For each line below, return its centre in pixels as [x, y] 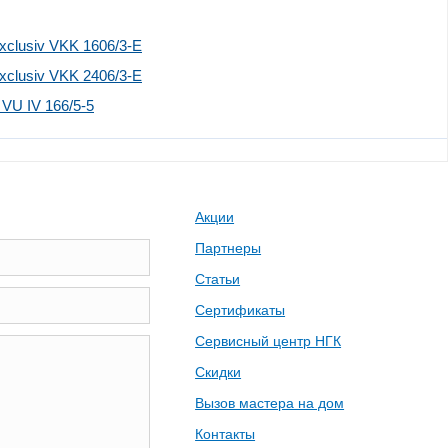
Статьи [218, 278]
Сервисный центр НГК [268, 340]
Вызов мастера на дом [270, 402]
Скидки [218, 371]
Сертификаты [240, 309]
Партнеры [228, 247]
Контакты [225, 433]
